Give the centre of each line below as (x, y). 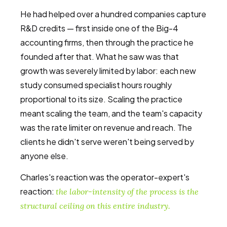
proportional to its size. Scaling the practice (101, 99)
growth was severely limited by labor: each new (108, 71)
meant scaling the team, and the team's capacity (111, 113)
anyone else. (44, 156)
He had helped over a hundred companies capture (113, 14)
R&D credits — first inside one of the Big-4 (99, 28)
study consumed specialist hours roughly (96, 85)
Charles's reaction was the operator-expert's (105, 177)
